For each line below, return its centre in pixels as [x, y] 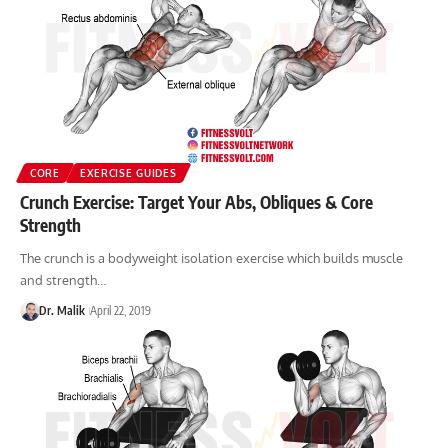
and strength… [63, 280]
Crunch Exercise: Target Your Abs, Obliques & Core [196, 202]
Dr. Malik [61, 311]
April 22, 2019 [120, 311]
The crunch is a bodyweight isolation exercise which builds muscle [211, 258]
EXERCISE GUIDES [128, 173]
